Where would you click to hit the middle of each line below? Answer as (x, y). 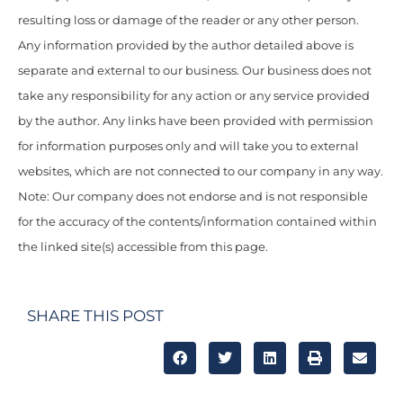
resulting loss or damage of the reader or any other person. (190, 20)
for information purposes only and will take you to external (188, 146)
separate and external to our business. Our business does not (195, 70)
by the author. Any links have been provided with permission (196, 121)
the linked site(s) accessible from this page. (143, 246)
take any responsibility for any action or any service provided (194, 95)
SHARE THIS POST (95, 316)
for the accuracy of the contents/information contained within (197, 221)
